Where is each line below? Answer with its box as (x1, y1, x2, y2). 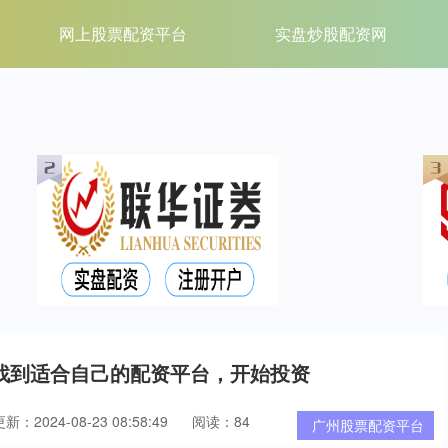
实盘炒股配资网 (275, 22, 388, 45)
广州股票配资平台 (312, 415, 424, 435)
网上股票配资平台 (59, 22, 188, 45)
